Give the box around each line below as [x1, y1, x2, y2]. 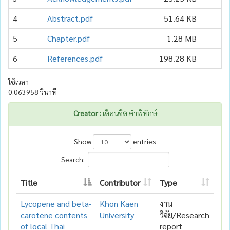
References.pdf [47, 52, 103, 64]
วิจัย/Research [160, 209, 209, 220]
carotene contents [21, 209, 87, 220]
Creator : [73, 108, 101, 118]
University [100, 209, 134, 220]
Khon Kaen [100, 198, 138, 209]
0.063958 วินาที [8, 87, 57, 97]
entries [131, 136, 156, 146]
